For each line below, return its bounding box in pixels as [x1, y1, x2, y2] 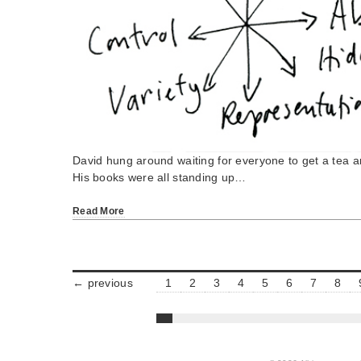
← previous [73, 276, 133, 289]
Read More [73, 205, 125, 217]
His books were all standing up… [73, 170, 247, 184]
